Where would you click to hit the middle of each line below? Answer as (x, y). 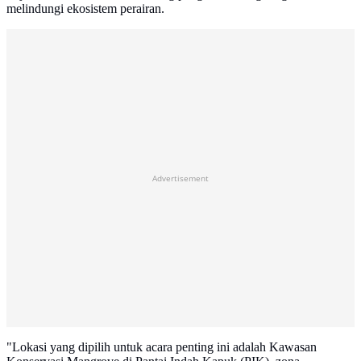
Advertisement (180, 178)
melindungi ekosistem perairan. (85, 9)
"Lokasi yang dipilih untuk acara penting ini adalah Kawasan (162, 347)
